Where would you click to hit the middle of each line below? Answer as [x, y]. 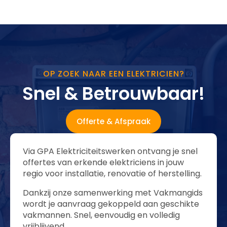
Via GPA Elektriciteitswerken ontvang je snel [110, 151]
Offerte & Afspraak [113, 121]
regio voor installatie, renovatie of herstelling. [112, 174]
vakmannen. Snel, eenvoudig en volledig [101, 215]
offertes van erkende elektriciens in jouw [103, 162]
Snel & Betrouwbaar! [113, 93]
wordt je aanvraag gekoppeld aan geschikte [111, 204]
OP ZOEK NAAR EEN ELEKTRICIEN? [113, 74]
